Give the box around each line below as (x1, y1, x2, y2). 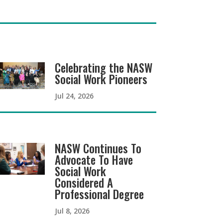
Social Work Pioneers (55, 71, 148, 88)
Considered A (55, 174, 113, 192)
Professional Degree (55, 186, 144, 203)
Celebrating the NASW (55, 59, 153, 77)
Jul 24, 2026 (55, 91, 94, 101)
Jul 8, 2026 (55, 206, 90, 216)
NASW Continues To (55, 140, 142, 157)
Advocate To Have (55, 151, 133, 169)
